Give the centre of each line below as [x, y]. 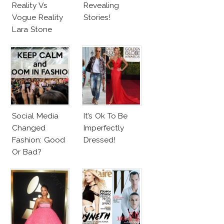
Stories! [97, 17]
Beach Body [34, 41]
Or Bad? [27, 152]
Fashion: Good [38, 140]
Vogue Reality [37, 17]
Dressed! [99, 140]
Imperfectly [104, 128]
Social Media [35, 116]
